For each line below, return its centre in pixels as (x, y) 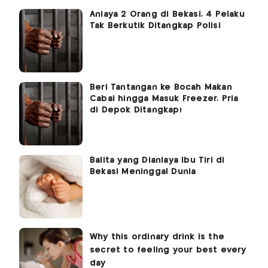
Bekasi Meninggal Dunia (143, 172)
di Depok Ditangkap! (136, 110)
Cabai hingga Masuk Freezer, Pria (164, 99)
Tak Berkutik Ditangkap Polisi (155, 26)
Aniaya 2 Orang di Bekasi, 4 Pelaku (167, 15)
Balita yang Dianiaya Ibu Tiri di (157, 161)
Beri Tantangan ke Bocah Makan (161, 88)
